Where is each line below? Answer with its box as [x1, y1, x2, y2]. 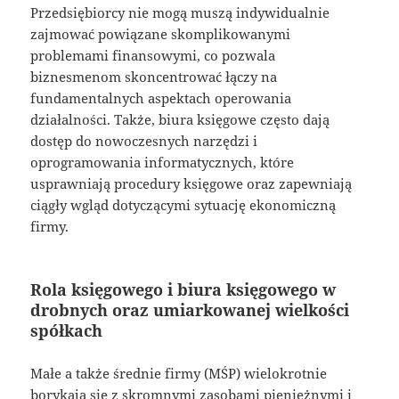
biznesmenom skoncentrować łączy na [30, 67, 278, 85]
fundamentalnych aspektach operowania [30, 88, 292, 107]
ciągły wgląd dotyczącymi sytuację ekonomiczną [30, 195, 337, 214]
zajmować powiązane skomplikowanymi [30, 24, 291, 43]
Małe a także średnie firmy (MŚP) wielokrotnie [30, 363, 328, 382]
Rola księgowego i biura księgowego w [30, 278, 337, 300]
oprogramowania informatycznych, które [30, 152, 295, 171]
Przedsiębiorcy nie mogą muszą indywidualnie [30, 3, 330, 21]
